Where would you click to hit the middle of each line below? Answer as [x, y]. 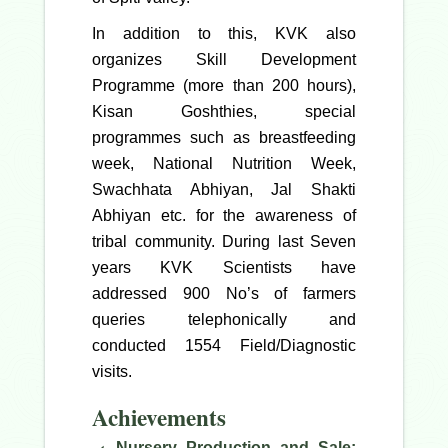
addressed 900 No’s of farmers [224, 294]
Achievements [159, 417]
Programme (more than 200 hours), [224, 86]
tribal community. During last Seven [224, 242]
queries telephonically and [224, 320]
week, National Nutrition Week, [224, 164]
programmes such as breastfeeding [224, 138]
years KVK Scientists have [224, 268]
